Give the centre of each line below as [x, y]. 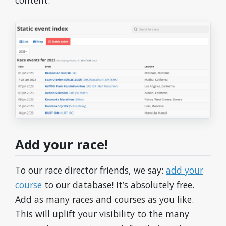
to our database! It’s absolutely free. [118, 185]
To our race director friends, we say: [91, 170]
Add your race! [61, 145]
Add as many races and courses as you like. [104, 199]
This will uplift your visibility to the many [102, 214]
